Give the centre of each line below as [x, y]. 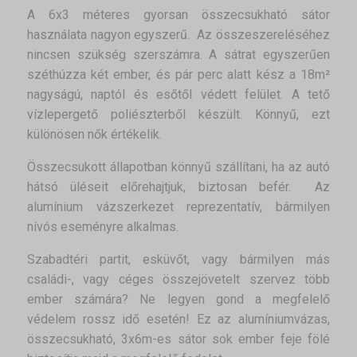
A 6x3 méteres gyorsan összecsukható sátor [178, 15]
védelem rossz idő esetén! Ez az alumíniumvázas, [178, 320]
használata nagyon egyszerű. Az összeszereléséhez [178, 35]
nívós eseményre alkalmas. [103, 227]
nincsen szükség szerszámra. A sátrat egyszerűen [178, 55]
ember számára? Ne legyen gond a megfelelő [178, 300]
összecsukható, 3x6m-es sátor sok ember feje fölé [178, 339]
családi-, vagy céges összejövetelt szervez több [178, 280]
